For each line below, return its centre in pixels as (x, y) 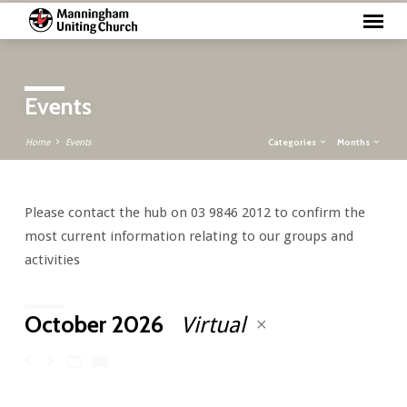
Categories (293, 141)
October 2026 (94, 323)
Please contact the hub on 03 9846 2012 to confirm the (194, 212)
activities (52, 259)
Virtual (215, 325)
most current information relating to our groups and (189, 236)
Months (355, 141)
